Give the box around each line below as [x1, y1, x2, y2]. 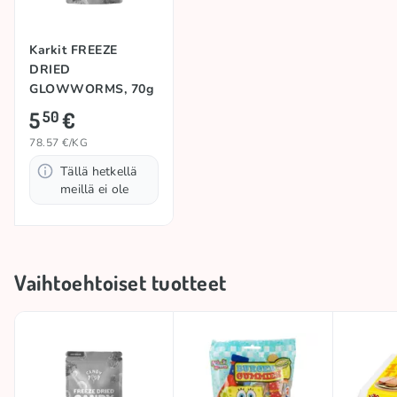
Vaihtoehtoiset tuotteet [14, 269, 227, 297]
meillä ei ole [60, 181, 129, 198]
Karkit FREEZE [29, 42, 118, 59]
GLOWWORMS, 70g [29, 81, 153, 98]
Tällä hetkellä [60, 163, 137, 181]
